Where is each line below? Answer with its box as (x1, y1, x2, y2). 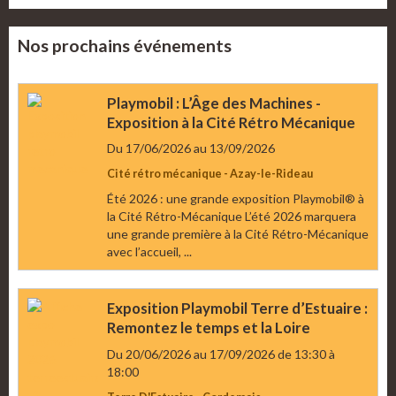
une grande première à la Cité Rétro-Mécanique (107, 226, 369, 242)
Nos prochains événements (18, 35, 232, 56)
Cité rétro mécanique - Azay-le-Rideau (107, 167, 313, 181)
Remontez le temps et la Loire (107, 317, 310, 337)
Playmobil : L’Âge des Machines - (107, 93, 321, 112)
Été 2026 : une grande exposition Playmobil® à (107, 191, 364, 207)
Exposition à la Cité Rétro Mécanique (107, 112, 355, 132)
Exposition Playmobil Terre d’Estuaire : (107, 299, 368, 318)
